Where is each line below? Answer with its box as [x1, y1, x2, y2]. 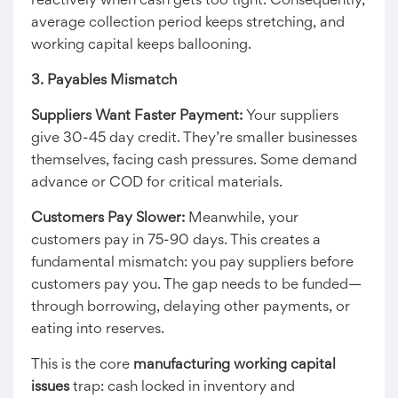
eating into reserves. [31, 322, 164, 337]
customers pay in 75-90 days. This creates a [31, 234, 321, 248]
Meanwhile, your [185, 211, 298, 226]
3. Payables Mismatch [31, 74, 177, 88]
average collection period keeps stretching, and [31, 16, 345, 30]
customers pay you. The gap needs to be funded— [31, 278, 362, 292]
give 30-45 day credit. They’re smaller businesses [31, 131, 357, 146]
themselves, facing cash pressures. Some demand [31, 154, 357, 168]
